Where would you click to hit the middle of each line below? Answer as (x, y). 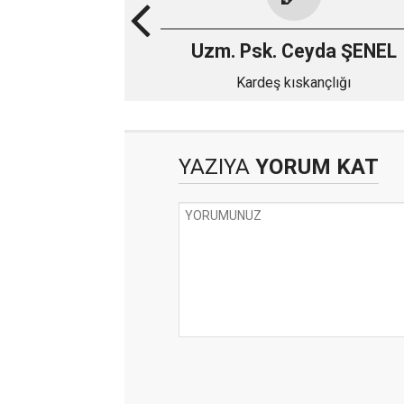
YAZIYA (214, 167)
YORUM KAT (314, 167)
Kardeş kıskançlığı (294, 83)
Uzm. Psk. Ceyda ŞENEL (294, 51)
